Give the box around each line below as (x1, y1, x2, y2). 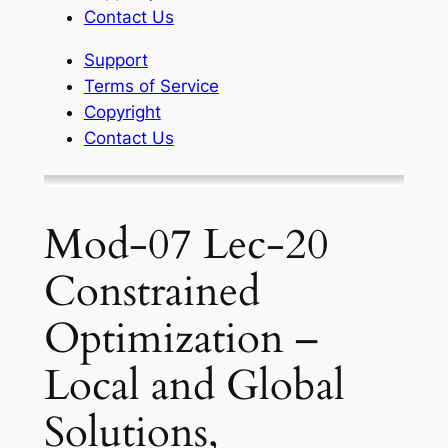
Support (83, 50, 148, 71)
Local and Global (43, 357, 345, 414)
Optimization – (43, 310, 318, 367)
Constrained (43, 263, 260, 320)
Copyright (83, 102, 161, 123)
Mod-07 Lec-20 (43, 216, 329, 273)
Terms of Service (83, 76, 219, 97)
